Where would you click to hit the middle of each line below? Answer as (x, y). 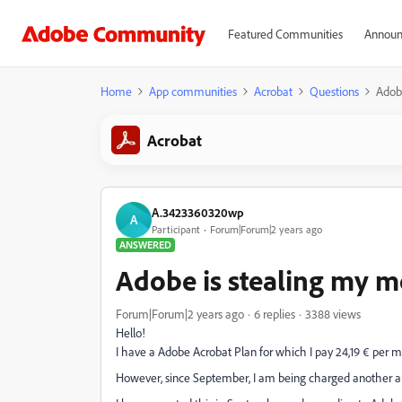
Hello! (131, 332)
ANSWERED (145, 245)
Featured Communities (285, 34)
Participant (176, 229)
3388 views (333, 314)
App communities (193, 91)
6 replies (275, 314)
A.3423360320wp (198, 212)
